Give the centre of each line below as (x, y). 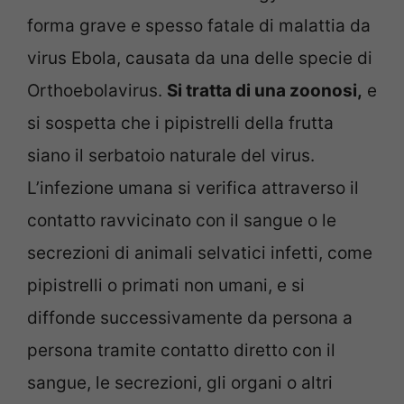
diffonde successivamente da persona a (190, 317)
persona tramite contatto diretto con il (181, 350)
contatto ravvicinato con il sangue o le (182, 220)
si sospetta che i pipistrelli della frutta (180, 123)
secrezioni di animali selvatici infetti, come (200, 252)
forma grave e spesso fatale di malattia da (199, 25)
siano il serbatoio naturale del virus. (171, 155)
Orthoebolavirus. (97, 90)
